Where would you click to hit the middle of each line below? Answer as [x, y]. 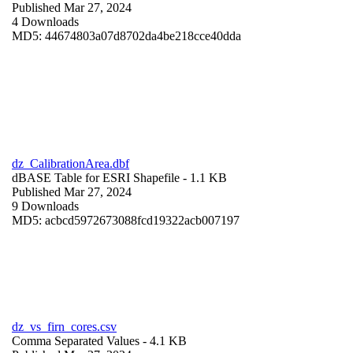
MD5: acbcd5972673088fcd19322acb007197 [126, 220]
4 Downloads [45, 21]
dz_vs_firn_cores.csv [64, 326]
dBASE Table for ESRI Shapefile [96, 177]
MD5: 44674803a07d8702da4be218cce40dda [126, 35]
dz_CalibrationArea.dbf [71, 163]
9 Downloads [45, 206]
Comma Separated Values [76, 340]
